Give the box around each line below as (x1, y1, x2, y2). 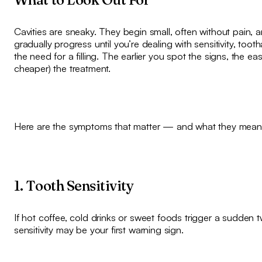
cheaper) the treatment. (13, 61, 111, 74)
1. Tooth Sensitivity (13, 177, 134, 195)
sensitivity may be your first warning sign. (13, 223, 184, 236)
